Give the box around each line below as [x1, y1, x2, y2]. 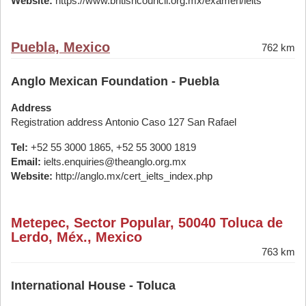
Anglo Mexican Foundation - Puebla [11, 74, 219, 88]
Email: [11, 156, 41, 167]
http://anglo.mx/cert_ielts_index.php [53, 170, 212, 182]
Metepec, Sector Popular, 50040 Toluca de [11, 215, 283, 230]
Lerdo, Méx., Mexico [11, 229, 142, 245]
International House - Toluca [11, 279, 176, 292]
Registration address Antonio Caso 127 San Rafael [11, 116, 236, 128]
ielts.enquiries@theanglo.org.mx [41, 156, 186, 167]
